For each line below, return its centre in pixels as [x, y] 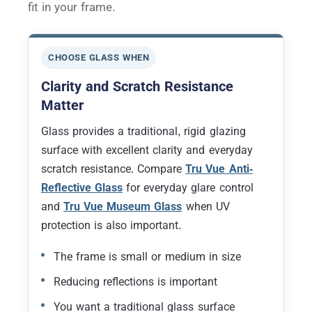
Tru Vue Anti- [219, 169]
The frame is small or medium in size [147, 256]
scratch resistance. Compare [114, 169]
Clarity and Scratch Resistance [138, 86]
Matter [62, 105]
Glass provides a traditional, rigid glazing [143, 131]
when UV [206, 206]
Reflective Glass [82, 187]
